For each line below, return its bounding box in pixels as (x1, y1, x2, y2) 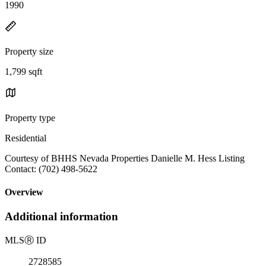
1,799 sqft (5, 66, 42, 77)
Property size (5, 46, 53, 56)
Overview (5, 187, 43, 198)
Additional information (5, 210, 118, 223)
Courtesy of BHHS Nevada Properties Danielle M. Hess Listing (5, 153, 245, 163)
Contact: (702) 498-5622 (5, 163, 97, 174)
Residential (5, 132, 46, 143)
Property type (5, 112, 55, 123)
